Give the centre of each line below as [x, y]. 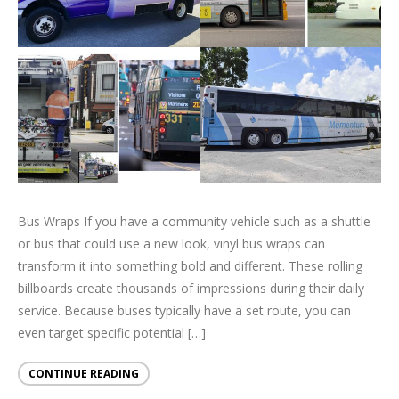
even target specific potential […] [112, 333]
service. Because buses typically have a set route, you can [184, 310]
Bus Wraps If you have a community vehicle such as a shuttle [194, 221]
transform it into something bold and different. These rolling [190, 266]
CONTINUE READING [84, 374]
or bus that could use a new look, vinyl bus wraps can [171, 244]
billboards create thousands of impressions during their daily [191, 288]
